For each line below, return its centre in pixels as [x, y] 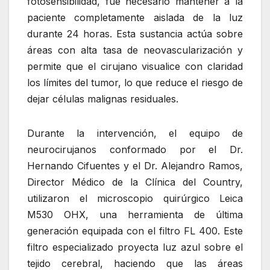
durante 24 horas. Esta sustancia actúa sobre [135, 34]
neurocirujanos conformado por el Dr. [135, 150]
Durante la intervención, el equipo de [135, 133]
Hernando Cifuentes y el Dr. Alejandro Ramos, [135, 166]
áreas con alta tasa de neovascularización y [135, 50]
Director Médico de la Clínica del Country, [135, 182]
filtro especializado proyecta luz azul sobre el [135, 247]
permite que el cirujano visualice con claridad [135, 67]
